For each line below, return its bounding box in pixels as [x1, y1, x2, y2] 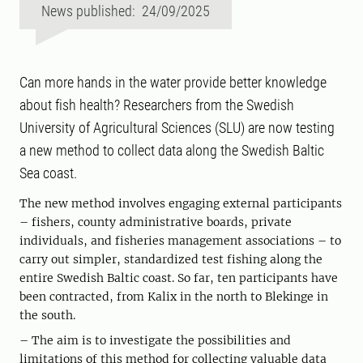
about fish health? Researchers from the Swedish [19, 96, 294, 114]
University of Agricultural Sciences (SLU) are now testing [19, 119, 335, 137]
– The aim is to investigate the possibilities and [19, 333, 291, 348]
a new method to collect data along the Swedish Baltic [19, 142, 324, 160]
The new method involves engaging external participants [19, 196, 342, 211]
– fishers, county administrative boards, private [19, 215, 292, 230]
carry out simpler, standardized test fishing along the [19, 252, 322, 267]
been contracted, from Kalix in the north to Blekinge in [19, 289, 328, 305]
